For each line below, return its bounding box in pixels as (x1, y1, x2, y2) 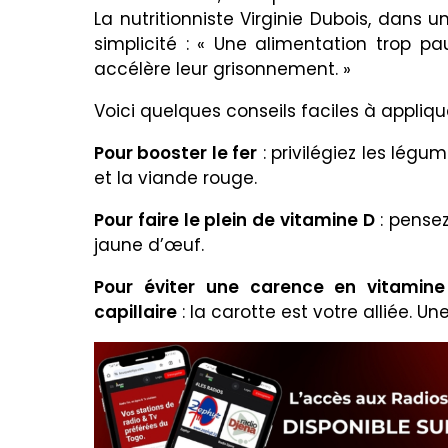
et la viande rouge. (94, 166, 257, 191)
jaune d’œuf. (94, 233, 204, 258)
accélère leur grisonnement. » (94, 57, 351, 82)
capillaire (94, 300, 177, 325)
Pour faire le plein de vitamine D (94, 208, 375, 233)
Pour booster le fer (94, 141, 258, 166)
